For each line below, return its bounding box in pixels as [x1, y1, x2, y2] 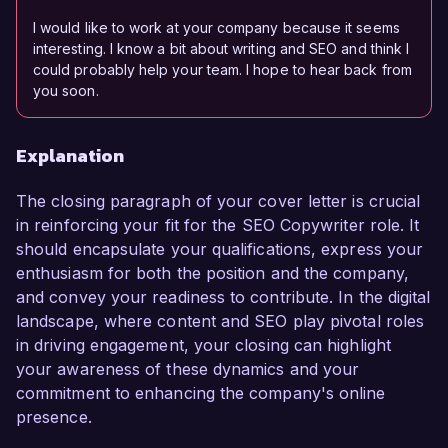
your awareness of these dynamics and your [16, 359, 360, 380]
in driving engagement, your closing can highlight [16, 335, 391, 356]
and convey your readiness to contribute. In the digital [16, 287, 431, 308]
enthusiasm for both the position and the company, [16, 263, 409, 284]
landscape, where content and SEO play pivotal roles [16, 311, 425, 332]
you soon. [33, 82, 99, 100]
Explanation [16, 142, 124, 170]
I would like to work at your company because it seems [33, 19, 400, 37]
